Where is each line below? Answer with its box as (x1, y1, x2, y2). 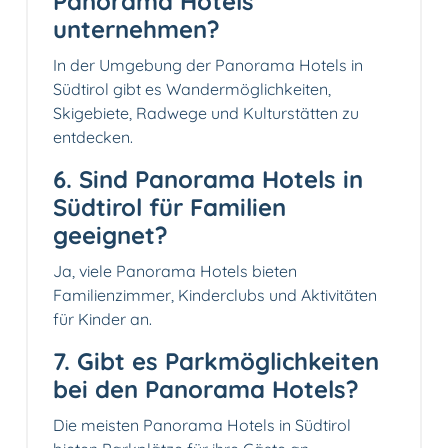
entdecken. (53, 127, 133, 148)
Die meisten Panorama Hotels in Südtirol (53, 415, 351, 436)
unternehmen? (53, 14, 220, 45)
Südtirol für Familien (53, 192, 286, 223)
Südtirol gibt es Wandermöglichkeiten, (53, 79, 331, 100)
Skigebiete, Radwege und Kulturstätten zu (53, 103, 359, 124)
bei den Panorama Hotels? (53, 374, 359, 405)
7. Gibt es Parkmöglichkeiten (53, 346, 379, 377)
